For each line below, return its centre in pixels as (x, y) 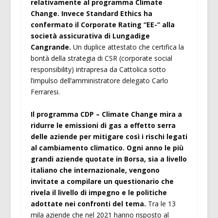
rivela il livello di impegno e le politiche (99, 192)
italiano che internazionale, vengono (95, 170)
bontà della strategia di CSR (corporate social (101, 58)
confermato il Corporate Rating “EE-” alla (102, 25)
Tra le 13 (162, 203)
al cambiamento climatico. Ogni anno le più (107, 147)
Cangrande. (51, 47)
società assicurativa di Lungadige (90, 36)
